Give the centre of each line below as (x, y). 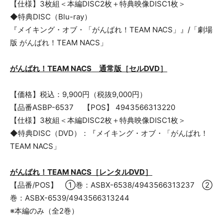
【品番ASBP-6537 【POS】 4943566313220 (93, 107)
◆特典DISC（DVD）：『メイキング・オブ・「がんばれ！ (109, 133)
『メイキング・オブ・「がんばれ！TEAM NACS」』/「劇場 (111, 30)
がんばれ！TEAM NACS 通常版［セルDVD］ (89, 68)
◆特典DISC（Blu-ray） (51, 17)
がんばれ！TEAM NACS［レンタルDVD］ (81, 172)
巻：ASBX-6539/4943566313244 (70, 198)
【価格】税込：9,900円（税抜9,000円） (78, 94)
